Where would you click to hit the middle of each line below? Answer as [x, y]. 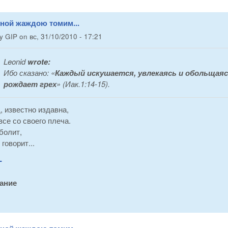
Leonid [15, 61]
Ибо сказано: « [29, 72]
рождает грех [30, 84]
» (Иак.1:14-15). [83, 83]
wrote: [38, 61]
